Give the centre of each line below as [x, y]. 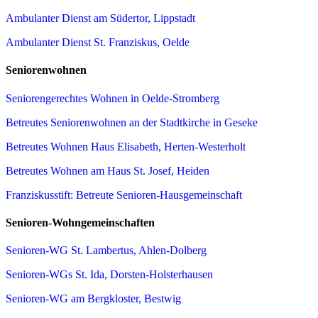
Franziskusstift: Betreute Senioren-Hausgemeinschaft [124, 194]
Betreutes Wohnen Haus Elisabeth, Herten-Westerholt [126, 146]
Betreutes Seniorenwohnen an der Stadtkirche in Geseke [132, 122]
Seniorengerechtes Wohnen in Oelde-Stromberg [113, 98]
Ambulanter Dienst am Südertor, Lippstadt [100, 18]
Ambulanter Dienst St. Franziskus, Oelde [98, 43]
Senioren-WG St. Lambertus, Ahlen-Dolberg [106, 251]
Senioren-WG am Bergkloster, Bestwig [93, 299]
